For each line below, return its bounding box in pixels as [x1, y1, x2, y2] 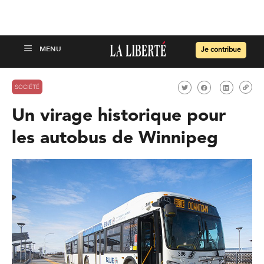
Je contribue [201, 47, 241, 54]
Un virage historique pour [12, 107, 226, 125]
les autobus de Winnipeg [12, 130, 218, 147]
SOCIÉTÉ [15, 82, 39, 90]
